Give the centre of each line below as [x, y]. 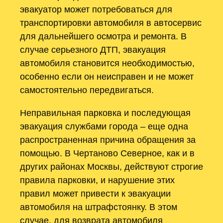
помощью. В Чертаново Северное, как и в [107, 153]
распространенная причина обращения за [108, 139]
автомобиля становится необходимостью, [107, 63]
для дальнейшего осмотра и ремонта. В [103, 36]
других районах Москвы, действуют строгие [111, 166]
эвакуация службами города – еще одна [104, 126]
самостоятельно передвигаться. [87, 90]
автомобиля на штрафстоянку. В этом [99, 207]
